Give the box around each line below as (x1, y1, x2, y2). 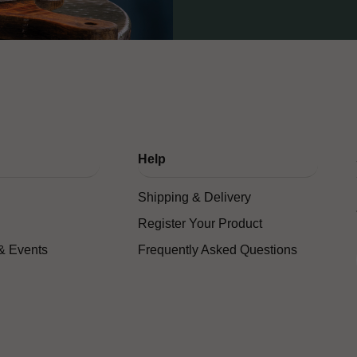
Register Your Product (137, 217, 262, 231)
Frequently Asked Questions (137, 243, 297, 257)
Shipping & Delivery (137, 190, 251, 205)
